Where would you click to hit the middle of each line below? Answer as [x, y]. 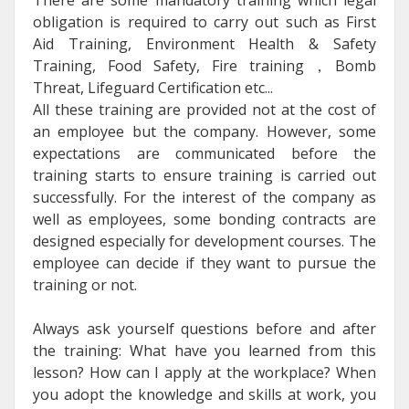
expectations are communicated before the [204, 153]
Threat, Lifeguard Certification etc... [153, 87]
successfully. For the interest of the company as [204, 197]
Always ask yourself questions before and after [204, 328]
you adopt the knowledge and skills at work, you [204, 394]
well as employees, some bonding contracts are [204, 219]
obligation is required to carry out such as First [204, 21]
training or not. [85, 284]
